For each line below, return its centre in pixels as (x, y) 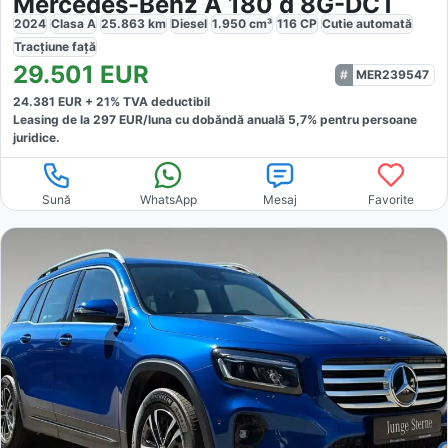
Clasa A (73, 23)
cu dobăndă (208, 119)
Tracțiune (43, 46)
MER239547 (392, 74)
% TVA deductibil (160, 101)
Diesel (189, 23)
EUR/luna (144, 119)
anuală (267, 119)
